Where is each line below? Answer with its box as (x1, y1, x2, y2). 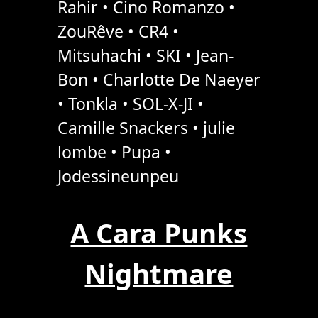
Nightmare (84, 254, 234, 292)
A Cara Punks (70, 214, 248, 251)
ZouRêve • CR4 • (57, 20, 179, 43)
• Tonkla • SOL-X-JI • (57, 92, 204, 116)
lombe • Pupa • (57, 141, 171, 164)
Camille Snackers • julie (57, 116, 235, 140)
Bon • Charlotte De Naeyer (57, 68, 261, 92)
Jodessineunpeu (57, 165, 179, 188)
